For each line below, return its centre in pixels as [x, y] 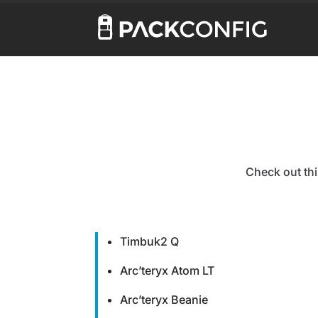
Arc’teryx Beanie [164, 300]
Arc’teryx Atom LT [168, 270]
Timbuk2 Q [150, 241]
